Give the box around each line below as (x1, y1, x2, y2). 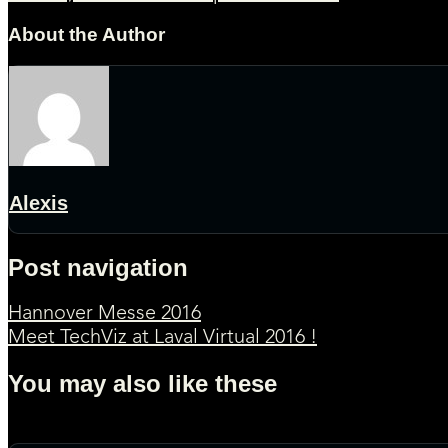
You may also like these (8, 370, 277, 398)
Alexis (9, 191, 68, 214)
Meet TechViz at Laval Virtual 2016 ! (8, 328, 317, 349)
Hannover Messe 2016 (8, 304, 201, 325)
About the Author (8, 24, 165, 46)
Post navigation (8, 254, 188, 282)
